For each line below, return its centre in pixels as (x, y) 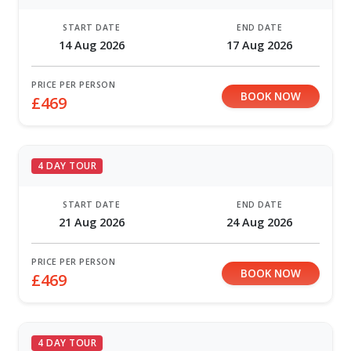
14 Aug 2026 (91, 45)
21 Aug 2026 (91, 223)
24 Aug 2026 (260, 223)
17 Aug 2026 (260, 45)
